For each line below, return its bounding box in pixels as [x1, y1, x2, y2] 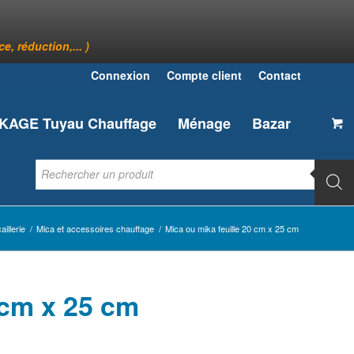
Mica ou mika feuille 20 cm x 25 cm [165, 222, 299, 235]
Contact [258, 67, 301, 83]
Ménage [178, 113, 231, 134]
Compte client [167, 67, 242, 83]
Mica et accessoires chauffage [36, 222, 154, 235]
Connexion [91, 67, 150, 83]
